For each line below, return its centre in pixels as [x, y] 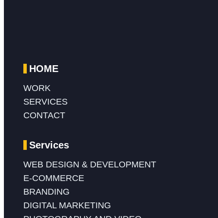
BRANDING [46, 191]
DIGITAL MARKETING [67, 205]
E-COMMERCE [54, 178]
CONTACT [44, 115]
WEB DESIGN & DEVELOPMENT [90, 164]
